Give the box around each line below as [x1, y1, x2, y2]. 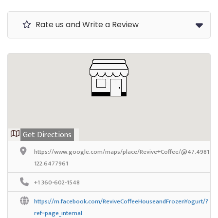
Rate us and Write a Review [34, 18, 139, 30]
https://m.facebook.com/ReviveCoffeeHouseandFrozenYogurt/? [34, 196, 208, 207]
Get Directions [23, 128, 72, 142]
